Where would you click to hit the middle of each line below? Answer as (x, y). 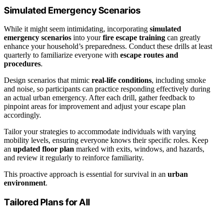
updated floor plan (44, 149)
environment (25, 183)
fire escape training (134, 38)
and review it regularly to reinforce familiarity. (74, 158)
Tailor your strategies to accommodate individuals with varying (100, 132)
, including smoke (179, 80)
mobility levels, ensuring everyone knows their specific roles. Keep (106, 140)
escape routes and (149, 55)
